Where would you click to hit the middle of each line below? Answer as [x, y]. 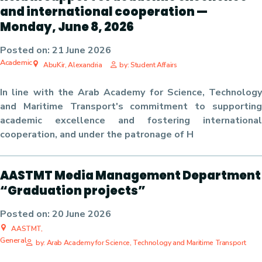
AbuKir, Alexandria [72, 65]
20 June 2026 [82, 214]
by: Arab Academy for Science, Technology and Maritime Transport [141, 243]
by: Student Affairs [148, 65]
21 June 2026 [82, 50]
